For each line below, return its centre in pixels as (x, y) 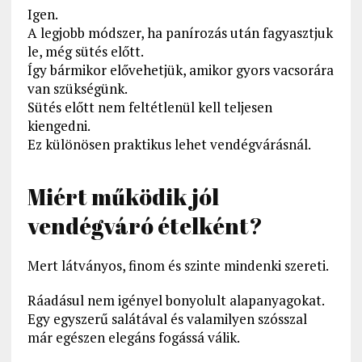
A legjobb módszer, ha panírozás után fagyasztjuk (180, 33)
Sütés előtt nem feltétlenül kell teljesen (149, 107)
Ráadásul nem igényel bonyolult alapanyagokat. (175, 301)
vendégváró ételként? (145, 226)
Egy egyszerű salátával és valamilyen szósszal (167, 319)
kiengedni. (59, 126)
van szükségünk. (77, 89)
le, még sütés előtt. (85, 52)
